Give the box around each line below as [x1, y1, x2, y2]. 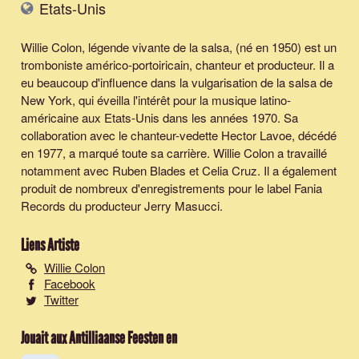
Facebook [44, 274, 95, 292]
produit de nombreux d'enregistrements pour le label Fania [21, 179, 322, 196]
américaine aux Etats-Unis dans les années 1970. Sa [21, 108, 298, 126]
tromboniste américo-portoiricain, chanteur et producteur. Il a [21, 55, 334, 73]
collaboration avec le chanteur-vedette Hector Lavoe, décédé [21, 126, 337, 143]
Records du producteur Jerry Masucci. [21, 196, 223, 214]
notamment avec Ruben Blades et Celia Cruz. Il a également [21, 161, 337, 179]
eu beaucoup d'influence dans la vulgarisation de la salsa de [21, 73, 333, 91]
